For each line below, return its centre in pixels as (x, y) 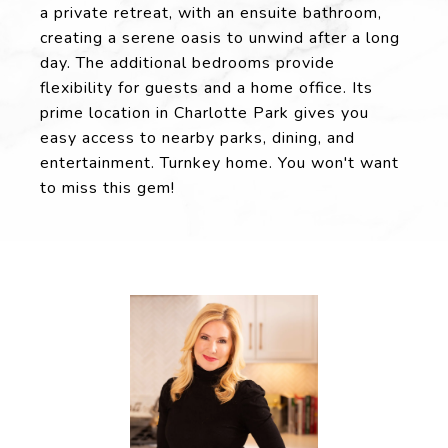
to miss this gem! (107, 188)
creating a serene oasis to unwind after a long (220, 38)
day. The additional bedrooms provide (187, 63)
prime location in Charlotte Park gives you (204, 113)
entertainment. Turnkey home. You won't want (219, 163)
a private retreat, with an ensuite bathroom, (211, 13)
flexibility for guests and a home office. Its (206, 88)
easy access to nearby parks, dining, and (197, 138)
